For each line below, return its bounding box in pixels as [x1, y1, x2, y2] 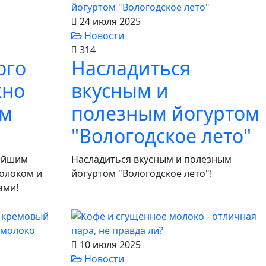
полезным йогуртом [71, 100, 259, 126]
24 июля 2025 [77, 15, 141, 28]
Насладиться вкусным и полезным [71, 153, 232, 166]
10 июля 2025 [77, 238, 141, 251]
